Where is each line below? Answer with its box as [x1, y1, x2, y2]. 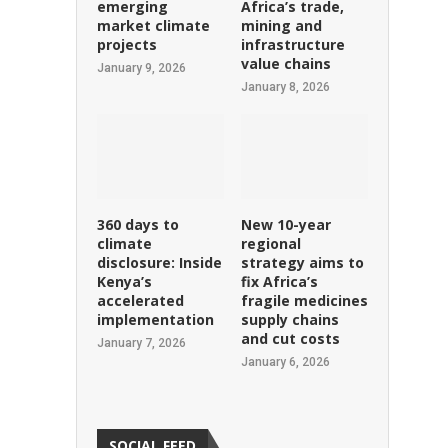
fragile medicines [240, 290, 368, 310]
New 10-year [240, 214, 331, 234]
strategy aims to [240, 252, 364, 272]
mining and [240, 15, 322, 35]
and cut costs [240, 328, 340, 348]
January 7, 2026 [96, 335, 186, 350]
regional [240, 233, 301, 253]
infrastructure [240, 34, 345, 54]
